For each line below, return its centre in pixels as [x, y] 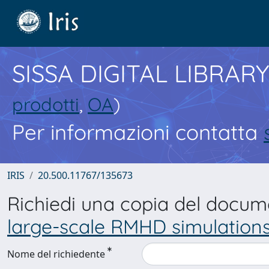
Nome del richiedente [56, 254]
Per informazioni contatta [138, 132]
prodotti [46, 104]
